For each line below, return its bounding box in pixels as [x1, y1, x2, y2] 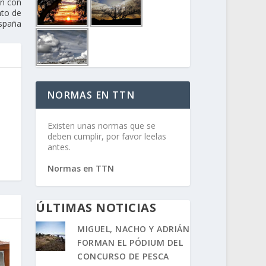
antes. [47, 141, 71, 153]
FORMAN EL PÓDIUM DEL [77, 236, 183, 248]
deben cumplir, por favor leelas [47, 130, 167, 142]
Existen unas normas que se [47, 119, 156, 131]
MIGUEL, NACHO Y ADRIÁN [77, 223, 190, 235]
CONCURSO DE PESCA [77, 250, 169, 262]
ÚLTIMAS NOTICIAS [36, 199, 157, 216]
